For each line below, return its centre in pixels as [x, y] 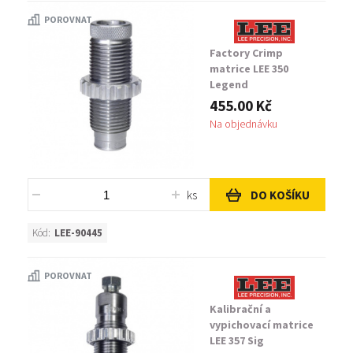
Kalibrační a [240, 309]
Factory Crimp [246, 53]
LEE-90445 [78, 233]
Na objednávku [243, 124]
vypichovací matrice [262, 325]
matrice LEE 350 [249, 69]
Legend [229, 84]
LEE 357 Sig [237, 340]
